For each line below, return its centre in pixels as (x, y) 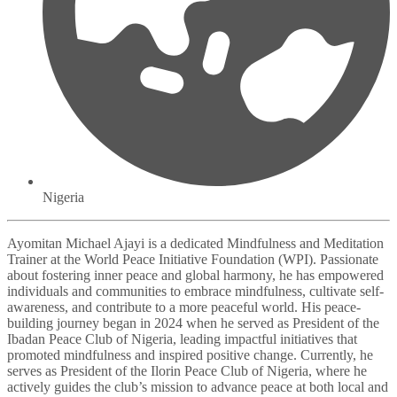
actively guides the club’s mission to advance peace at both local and (198, 387)
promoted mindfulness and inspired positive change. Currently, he (190, 355)
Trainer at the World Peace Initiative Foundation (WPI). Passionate (193, 260)
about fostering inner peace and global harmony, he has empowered (195, 276)
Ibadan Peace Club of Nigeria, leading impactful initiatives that (182, 339)
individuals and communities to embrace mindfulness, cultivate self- (195, 292)
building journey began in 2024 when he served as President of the (193, 323)
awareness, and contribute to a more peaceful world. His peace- (184, 307)
